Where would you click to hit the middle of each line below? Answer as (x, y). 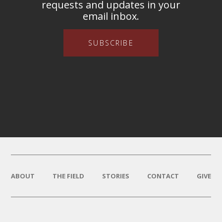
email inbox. (111, 16)
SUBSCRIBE (111, 43)
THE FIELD (69, 176)
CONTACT (163, 176)
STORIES (116, 176)
